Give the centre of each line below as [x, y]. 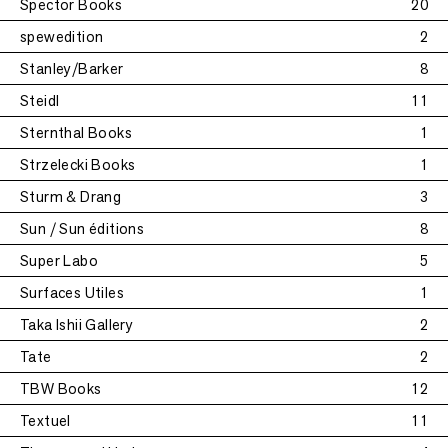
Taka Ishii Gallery [77, 324]
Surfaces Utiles [72, 292]
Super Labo [59, 260]
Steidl [40, 100]
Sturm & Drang [71, 196]
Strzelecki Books [78, 164]
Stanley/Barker [72, 68]
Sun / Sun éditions [82, 228]
